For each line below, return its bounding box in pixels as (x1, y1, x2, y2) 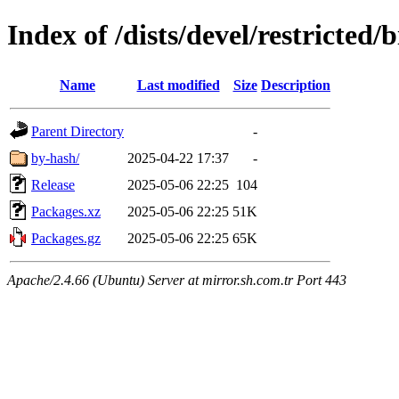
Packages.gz (31, 230, 101, 246)
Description (261, 77, 330, 93)
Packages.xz (31, 203, 101, 219)
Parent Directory (31, 123, 124, 139)
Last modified (136, 77, 220, 93)
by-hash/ (31, 150, 79, 166)
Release (31, 176, 75, 192)
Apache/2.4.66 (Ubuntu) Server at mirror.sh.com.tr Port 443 (7, 272, 346, 288)
